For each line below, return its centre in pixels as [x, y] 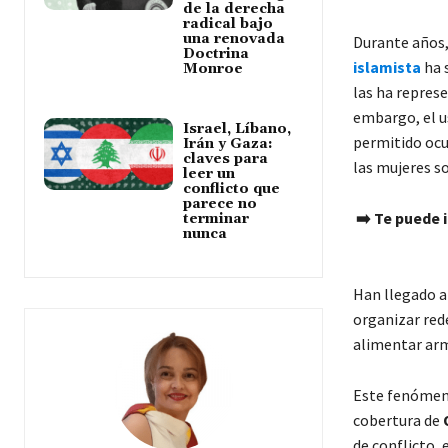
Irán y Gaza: [228, 144]
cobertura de [397, 420]
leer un [209, 174]
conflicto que [232, 189]
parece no [220, 204]
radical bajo [228, 24]
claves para [226, 159]
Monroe [213, 69]
